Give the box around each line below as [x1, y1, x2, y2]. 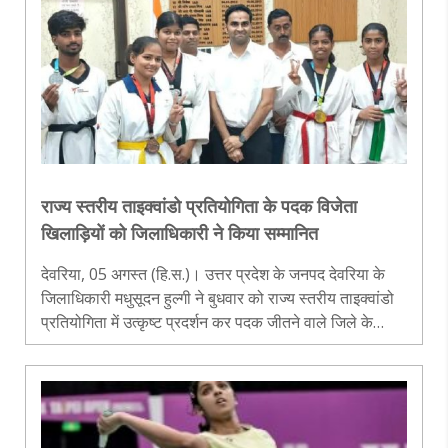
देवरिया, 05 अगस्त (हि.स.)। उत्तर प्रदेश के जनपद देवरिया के [41, 262, 385, 285]
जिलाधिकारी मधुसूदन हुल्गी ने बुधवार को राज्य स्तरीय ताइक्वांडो [41, 286, 394, 309]
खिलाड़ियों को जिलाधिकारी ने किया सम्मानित [41, 220, 318, 245]
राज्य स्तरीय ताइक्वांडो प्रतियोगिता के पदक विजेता [41, 193, 357, 218]
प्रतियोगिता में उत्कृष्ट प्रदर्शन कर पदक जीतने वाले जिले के [41, 310, 373, 333]
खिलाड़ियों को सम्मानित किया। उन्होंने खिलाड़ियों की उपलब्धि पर [41, 334, 406, 357]
